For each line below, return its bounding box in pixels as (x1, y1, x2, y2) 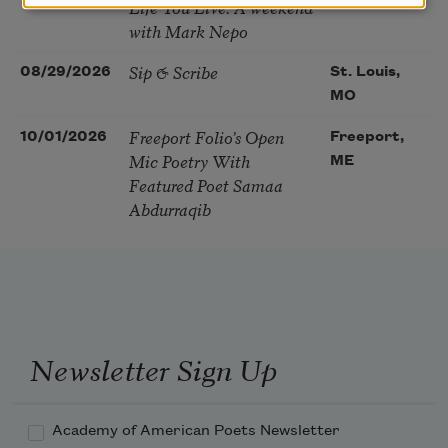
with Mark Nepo (129, 18, 248, 44)
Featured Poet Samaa (129, 172, 283, 198)
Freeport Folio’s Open (129, 124, 284, 150)
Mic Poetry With (129, 148, 250, 174)
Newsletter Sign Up (29, 347, 277, 390)
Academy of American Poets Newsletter (52, 423, 340, 440)
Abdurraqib (129, 196, 211, 222)
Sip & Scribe (129, 59, 218, 85)
